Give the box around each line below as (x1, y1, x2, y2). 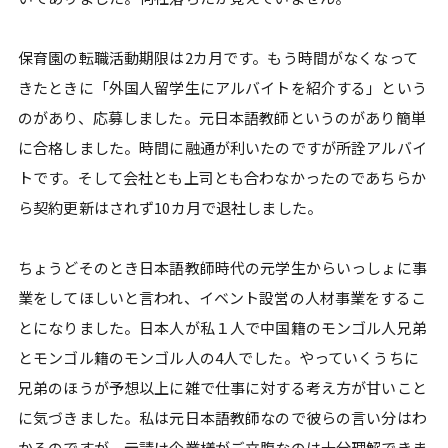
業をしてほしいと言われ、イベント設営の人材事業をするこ (18, 287, 426, 308)
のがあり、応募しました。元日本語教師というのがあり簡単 (18, 107, 426, 128)
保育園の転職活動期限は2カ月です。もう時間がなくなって (18, 47, 418, 68)
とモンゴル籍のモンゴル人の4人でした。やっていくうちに (18, 347, 419, 368)
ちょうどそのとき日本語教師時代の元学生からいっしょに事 (18, 257, 427, 278)
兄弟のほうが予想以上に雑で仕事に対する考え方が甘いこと (18, 377, 427, 398)
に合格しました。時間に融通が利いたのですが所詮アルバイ (18, 137, 427, 158)
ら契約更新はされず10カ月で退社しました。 (18, 197, 322, 218)
